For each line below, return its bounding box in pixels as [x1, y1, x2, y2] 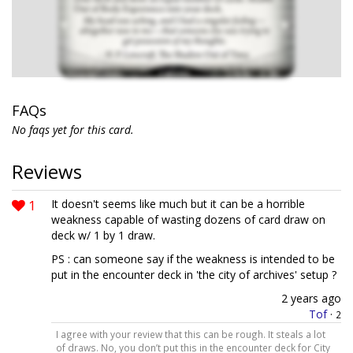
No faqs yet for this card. [12, 122, 134, 137]
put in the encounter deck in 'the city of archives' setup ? [51, 267, 336, 282]
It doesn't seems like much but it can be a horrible [51, 196, 305, 211]
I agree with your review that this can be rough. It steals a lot [55, 327, 325, 340]
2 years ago [281, 291, 341, 306]
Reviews [12, 158, 82, 184]
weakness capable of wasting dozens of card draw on [51, 212, 325, 227]
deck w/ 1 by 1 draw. [51, 228, 155, 243]
